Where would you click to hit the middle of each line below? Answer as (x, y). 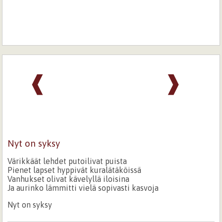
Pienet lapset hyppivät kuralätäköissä (75, 170)
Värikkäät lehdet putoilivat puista (67, 161)
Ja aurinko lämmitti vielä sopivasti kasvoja (83, 188)
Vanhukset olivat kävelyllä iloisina (69, 179)
